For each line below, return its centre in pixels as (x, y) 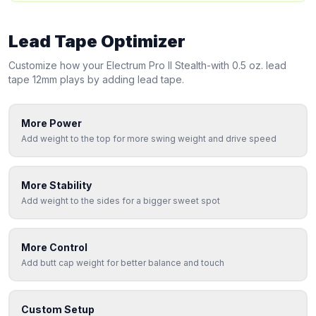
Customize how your (57, 65)
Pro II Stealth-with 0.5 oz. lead (218, 65)
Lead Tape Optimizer (97, 41)
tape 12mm (33, 79)
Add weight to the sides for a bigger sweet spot (121, 201)
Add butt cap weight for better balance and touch (123, 263)
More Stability (56, 185)
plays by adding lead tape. (121, 79)
